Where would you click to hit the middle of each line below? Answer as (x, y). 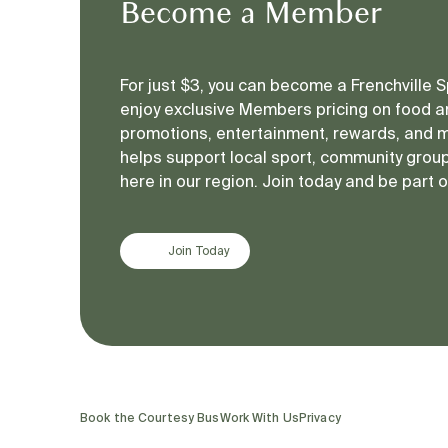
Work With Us (259, 417)
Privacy (319, 417)
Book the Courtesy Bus (150, 417)
